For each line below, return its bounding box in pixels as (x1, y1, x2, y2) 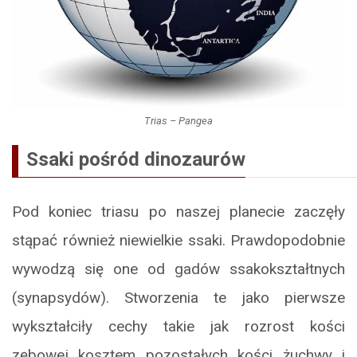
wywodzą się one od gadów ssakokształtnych (12, 260, 345, 279)
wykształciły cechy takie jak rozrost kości (12, 317, 345, 336)
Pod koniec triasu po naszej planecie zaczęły (12, 202, 345, 222)
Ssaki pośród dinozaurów (26, 148, 245, 171)
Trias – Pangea (144, 115, 213, 127)
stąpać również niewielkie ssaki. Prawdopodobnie (12, 231, 345, 250)
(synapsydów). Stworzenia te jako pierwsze (12, 288, 345, 308)
